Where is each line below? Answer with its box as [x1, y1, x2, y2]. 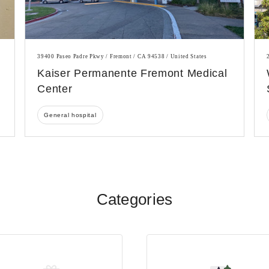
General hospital [44, 112, 97, 119]
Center [37, 83, 73, 95]
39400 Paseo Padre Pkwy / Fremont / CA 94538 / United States [37, 53, 207, 60]
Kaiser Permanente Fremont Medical [37, 67, 228, 80]
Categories [96, 190, 173, 209]
